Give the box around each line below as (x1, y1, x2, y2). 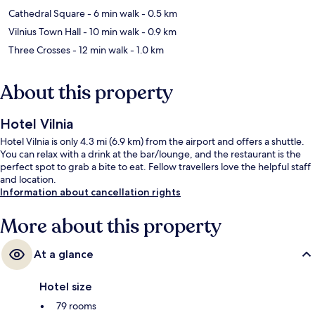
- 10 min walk (81, 25, 139, 39)
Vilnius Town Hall (8, 25, 81, 39)
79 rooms (56, 300, 96, 313)
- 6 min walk (85, 7, 139, 20)
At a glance (34, 247, 94, 262)
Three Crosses (8, 44, 70, 57)
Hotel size (39, 280, 92, 294)
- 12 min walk (70, 44, 128, 57)
